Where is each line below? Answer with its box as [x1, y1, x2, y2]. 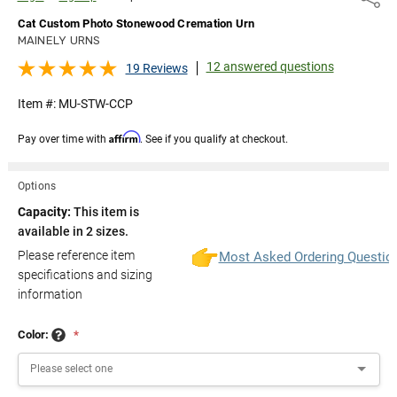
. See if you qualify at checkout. [139, 132, 288, 145]
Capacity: [17, 204, 74, 219]
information [17, 286, 82, 301]
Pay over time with [17, 132, 109, 145]
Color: [17, 327, 51, 341]
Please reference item [17, 247, 135, 262]
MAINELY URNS [17, 33, 101, 47]
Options [17, 179, 57, 192]
